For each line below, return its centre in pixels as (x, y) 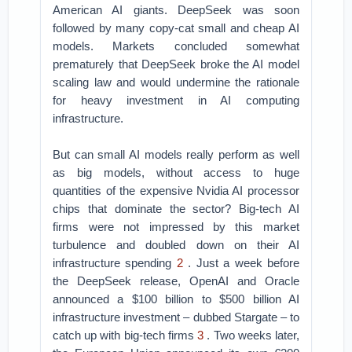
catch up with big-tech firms (125, 335)
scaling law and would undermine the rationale (176, 82)
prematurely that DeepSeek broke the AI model (176, 64)
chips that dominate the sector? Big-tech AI (176, 209)
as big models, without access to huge (176, 172)
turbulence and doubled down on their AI (176, 245)
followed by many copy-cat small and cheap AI (176, 28)
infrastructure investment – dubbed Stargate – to (176, 317)
